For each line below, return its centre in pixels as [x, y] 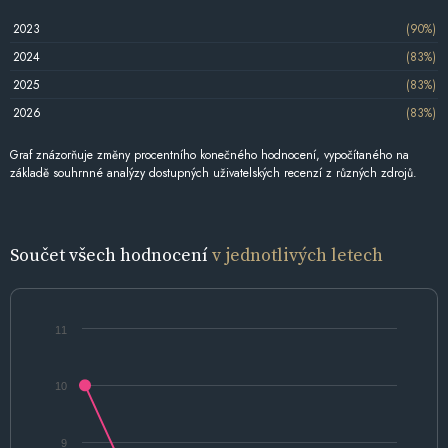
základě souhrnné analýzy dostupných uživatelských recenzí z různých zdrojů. [213, 173]
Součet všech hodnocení [111, 254]
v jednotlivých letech [297, 254]
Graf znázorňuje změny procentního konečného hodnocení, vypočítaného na [209, 155]
